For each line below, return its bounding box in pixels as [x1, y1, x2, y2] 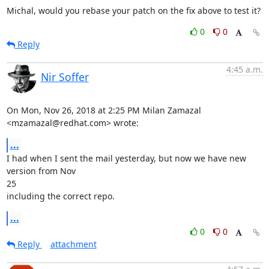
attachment [50, 238, 97, 250]
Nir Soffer [40, 69, 89, 84]
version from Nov [6, 165, 76, 177]
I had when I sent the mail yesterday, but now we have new [6, 152, 246, 164]
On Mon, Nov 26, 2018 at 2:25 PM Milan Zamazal [6, 104, 201, 116]
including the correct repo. [6, 190, 115, 202]
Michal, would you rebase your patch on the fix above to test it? [6, 4, 261, 16]
